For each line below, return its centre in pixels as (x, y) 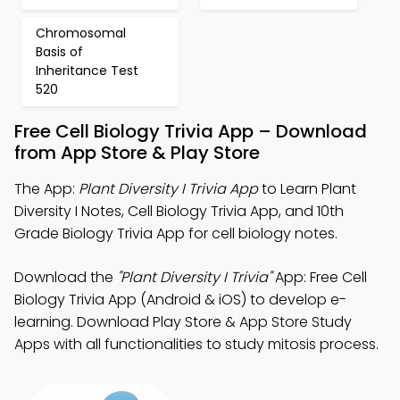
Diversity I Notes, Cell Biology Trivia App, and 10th (179, 211)
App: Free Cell (319, 277)
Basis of (59, 52)
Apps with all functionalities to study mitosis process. (196, 344)
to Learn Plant (307, 189)
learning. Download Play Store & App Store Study (183, 322)
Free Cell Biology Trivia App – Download (191, 131)
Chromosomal (81, 33)
